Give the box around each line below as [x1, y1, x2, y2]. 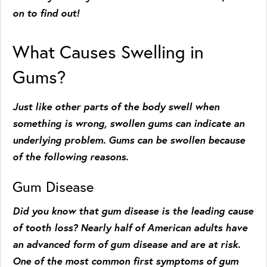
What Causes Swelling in [13, 41, 204, 63]
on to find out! [13, 6, 79, 20]
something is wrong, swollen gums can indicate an [13, 116, 244, 130]
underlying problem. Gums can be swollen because [13, 133, 245, 147]
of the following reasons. [13, 150, 128, 163]
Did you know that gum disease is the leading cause [13, 204, 253, 218]
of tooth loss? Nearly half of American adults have [13, 221, 247, 234]
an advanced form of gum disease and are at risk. [13, 237, 240, 251]
